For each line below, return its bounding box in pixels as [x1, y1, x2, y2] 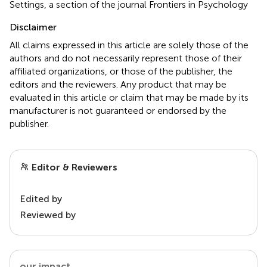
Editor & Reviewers [29, 161, 117, 173]
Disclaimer [10, 21, 57, 33]
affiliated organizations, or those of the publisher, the [10, 65, 232, 77]
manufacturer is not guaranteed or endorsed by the [10, 104, 226, 116]
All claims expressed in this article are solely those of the [10, 39, 249, 51]
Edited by [20, 193, 62, 204]
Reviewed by [20, 209, 76, 221]
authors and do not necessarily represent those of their [10, 52, 242, 64]
